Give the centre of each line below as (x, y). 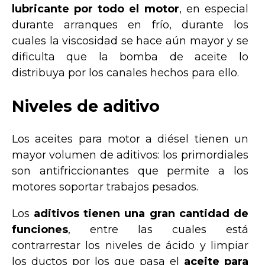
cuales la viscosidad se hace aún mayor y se (130, 41)
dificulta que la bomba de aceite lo (130, 57)
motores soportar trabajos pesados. (105, 187)
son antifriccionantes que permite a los (130, 171)
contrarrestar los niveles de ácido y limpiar (130, 246)
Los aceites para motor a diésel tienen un (130, 139)
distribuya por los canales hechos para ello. (125, 73)
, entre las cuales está (158, 230)
